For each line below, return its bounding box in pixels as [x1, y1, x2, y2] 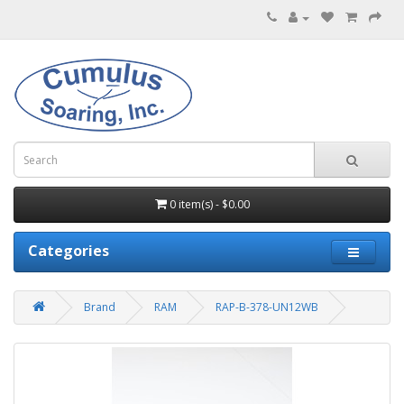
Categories [28, 241, 109, 261]
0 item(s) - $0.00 [169, 197, 250, 212]
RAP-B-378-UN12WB [216, 299, 318, 315]
